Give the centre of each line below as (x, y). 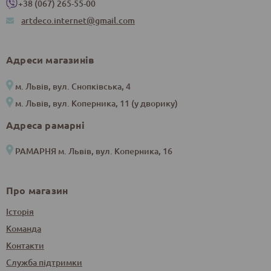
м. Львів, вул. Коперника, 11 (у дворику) (96, 103)
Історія (20, 211)
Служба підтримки (44, 262)
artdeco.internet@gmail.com (78, 21)
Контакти (25, 245)
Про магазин (37, 190)
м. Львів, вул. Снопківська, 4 (73, 86)
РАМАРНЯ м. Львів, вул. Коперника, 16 (94, 151)
